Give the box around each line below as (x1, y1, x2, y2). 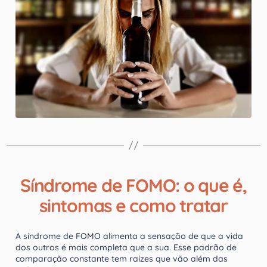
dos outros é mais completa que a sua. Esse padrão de (15, 242, 237, 253)
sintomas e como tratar (39, 194, 228, 218)
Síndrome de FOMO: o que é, (20, 174, 247, 197)
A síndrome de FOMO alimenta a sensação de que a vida (15, 231, 243, 242)
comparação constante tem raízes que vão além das (15, 253, 228, 265)
